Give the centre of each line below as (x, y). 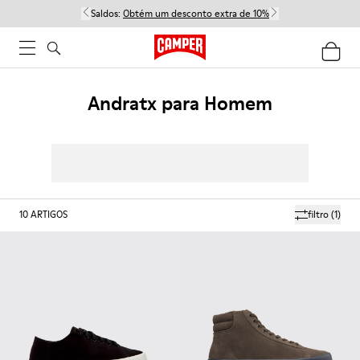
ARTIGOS (49, 214)
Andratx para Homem (180, 103)
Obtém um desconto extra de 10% (196, 13)
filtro (318, 214)
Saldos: (107, 13)
